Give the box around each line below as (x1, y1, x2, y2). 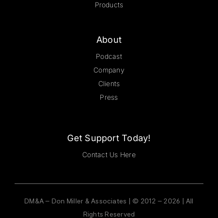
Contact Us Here (82, 150, 136, 159)
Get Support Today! (67, 132, 151, 143)
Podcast (96, 52, 122, 60)
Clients (98, 79, 120, 88)
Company (93, 65, 125, 74)
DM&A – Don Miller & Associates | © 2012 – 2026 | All (24, 197, 194, 205)
